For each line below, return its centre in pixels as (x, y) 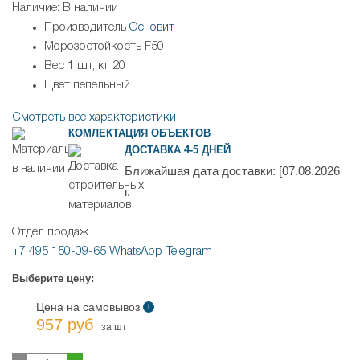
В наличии (90, 8)
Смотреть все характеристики (94, 118)
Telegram (189, 252)
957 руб (65, 325)
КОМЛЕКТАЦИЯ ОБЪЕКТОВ (139, 133)
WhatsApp (136, 252)
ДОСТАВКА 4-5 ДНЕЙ (178, 150)
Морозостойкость (93, 47)
